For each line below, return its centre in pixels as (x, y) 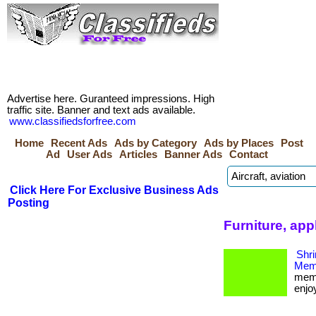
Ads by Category (156, 143)
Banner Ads (193, 154)
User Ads (90, 154)
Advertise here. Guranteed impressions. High (111, 99)
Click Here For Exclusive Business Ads (114, 190)
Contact (249, 154)
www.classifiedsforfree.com (73, 121)
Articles (138, 154)
